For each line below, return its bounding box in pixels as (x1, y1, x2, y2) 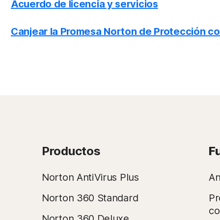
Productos (42, 144, 101, 158)
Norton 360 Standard (42, 192, 138, 204)
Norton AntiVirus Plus (42, 171, 139, 183)
